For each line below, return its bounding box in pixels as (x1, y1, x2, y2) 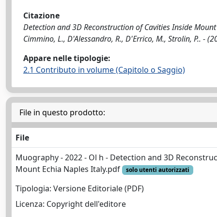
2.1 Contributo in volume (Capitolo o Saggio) (23, 64, 185, 75)
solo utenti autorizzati (125, 166, 189, 174)
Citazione (23, 10, 60, 21)
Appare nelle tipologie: (23, 53, 110, 63)
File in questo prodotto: (19, 107, 105, 118)
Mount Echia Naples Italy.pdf (15, 164, 122, 174)
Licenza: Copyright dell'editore (15, 199, 126, 210)
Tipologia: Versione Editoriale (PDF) (15, 183, 144, 194)
